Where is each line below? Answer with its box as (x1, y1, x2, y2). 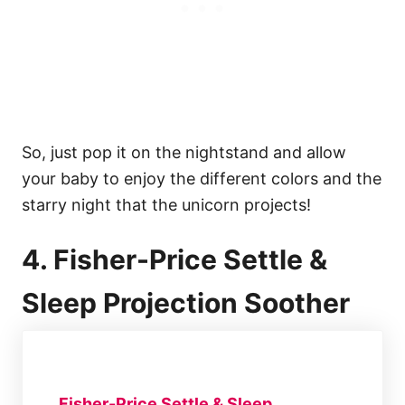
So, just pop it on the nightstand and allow (22, 142, 346, 162)
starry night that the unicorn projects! (22, 194, 311, 214)
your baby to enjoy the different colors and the (22, 168, 381, 188)
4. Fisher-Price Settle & (22, 242, 327, 276)
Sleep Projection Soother (22, 286, 350, 319)
